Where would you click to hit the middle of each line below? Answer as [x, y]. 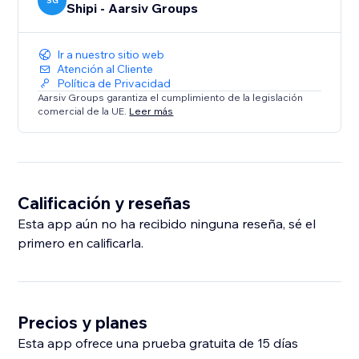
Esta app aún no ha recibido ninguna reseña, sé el [167, 224]
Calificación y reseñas [105, 203]
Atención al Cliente [105, 69]
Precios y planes [83, 323]
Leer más [151, 111]
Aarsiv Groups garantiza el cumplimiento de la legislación [171, 98]
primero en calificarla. [81, 243]
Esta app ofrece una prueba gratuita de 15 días [158, 343]
